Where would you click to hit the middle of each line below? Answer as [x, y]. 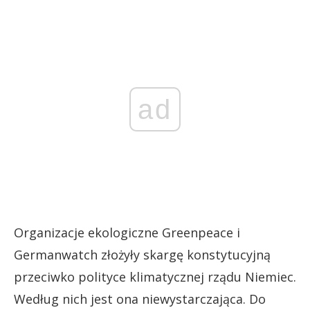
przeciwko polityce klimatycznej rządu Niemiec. [155, 277]
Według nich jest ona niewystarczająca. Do [140, 299]
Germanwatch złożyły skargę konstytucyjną [142, 255]
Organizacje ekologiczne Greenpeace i [127, 232]
